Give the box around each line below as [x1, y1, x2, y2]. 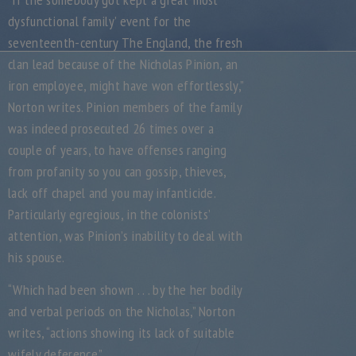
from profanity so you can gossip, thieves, [8, 162, 226, 180]
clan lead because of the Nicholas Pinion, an [8, 55, 238, 73]
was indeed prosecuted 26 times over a [8, 119, 215, 137]
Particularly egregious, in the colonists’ [8, 205, 211, 223]
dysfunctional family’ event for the [8, 12, 192, 30]
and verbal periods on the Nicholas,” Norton [8, 302, 235, 320]
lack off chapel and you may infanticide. [8, 184, 216, 202]
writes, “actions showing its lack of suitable [8, 323, 235, 342]
